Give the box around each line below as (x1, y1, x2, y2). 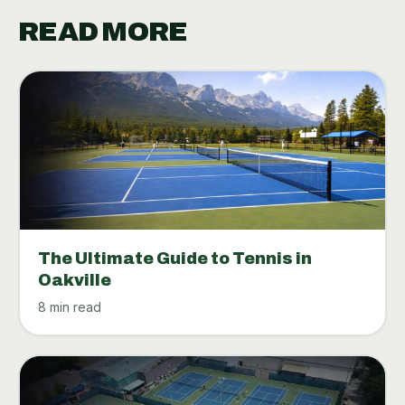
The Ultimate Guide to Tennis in (37, 250, 312, 268)
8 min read (37, 299, 101, 316)
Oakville (37, 271, 111, 290)
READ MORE (18, 16, 188, 46)
